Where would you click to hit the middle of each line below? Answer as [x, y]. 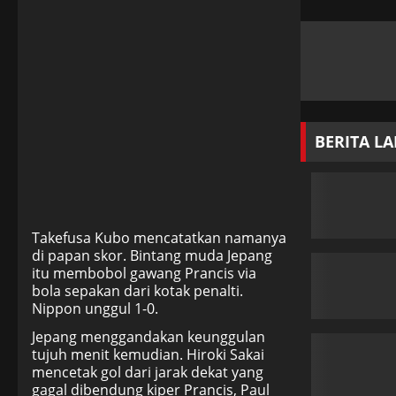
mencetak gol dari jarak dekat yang [148, 372]
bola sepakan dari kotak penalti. [137, 291]
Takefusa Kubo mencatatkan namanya [159, 238]
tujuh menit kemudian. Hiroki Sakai [148, 354]
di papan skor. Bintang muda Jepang [152, 255]
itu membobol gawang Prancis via [144, 273]
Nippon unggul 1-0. [95, 308]
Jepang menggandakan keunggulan [148, 337]
